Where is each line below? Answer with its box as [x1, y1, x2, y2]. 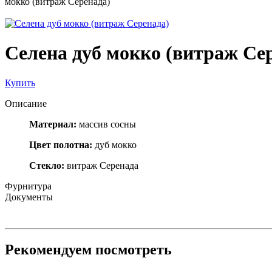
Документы [5, 191, 53, 202]
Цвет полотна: [29, 139, 92, 150]
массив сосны [76, 118, 136, 129]
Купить [5, 77, 35, 88]
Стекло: [29, 160, 67, 171]
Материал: [29, 118, 76, 129]
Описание [5, 98, 47, 109]
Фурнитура [5, 180, 52, 191]
